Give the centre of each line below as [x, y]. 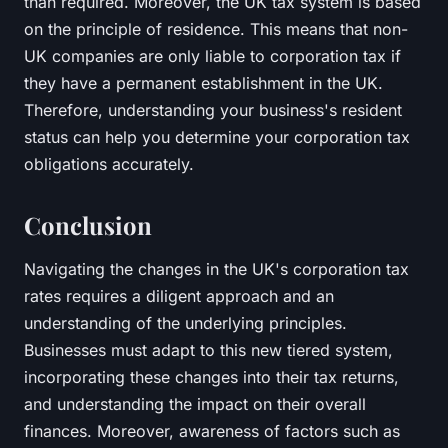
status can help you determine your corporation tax [217, 136]
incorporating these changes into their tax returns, [211, 376]
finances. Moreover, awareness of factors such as [212, 430]
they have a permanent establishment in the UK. [203, 82]
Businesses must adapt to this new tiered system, [208, 349]
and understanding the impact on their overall [195, 403]
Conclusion [88, 224]
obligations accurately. [109, 163]
